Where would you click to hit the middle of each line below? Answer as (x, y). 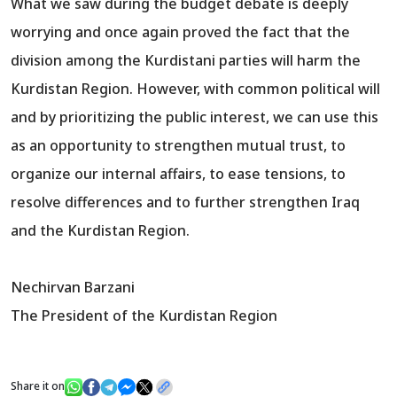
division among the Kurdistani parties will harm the (186, 61)
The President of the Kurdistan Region (144, 316)
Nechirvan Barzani (73, 288)
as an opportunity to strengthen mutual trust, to (178, 146)
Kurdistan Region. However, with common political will (195, 89)
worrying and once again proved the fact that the (180, 32)
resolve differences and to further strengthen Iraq (185, 202)
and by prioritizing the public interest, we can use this (195, 117)
